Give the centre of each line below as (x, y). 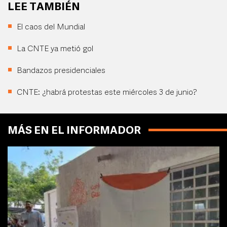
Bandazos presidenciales (61, 71)
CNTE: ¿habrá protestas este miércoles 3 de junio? (107, 93)
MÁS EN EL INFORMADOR (74, 131)
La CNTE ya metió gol (55, 49)
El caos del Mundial (51, 28)
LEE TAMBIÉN (44, 8)
